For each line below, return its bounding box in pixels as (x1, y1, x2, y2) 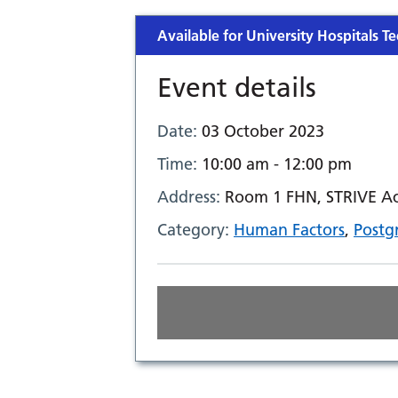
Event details (157, 72, 316, 104)
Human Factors (234, 219, 345, 240)
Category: (157, 219, 234, 240)
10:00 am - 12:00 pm (202, 154, 352, 174)
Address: (157, 187, 225, 207)
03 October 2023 (202, 121, 324, 141)
